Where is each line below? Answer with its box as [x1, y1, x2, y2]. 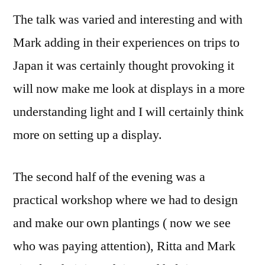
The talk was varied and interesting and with [13, 11, 243, 28]
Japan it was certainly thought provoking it [13, 57, 234, 74]
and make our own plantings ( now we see [13, 214, 231, 231]
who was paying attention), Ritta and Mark [13, 237, 235, 254]
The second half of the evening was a [13, 168, 205, 185]
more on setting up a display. [13, 126, 162, 143]
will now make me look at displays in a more [13, 80, 245, 97]
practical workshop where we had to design [13, 191, 238, 208]
